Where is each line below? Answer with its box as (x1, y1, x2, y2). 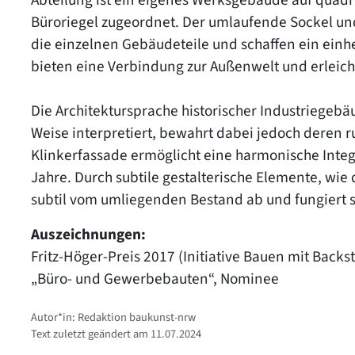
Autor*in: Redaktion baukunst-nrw (31, 308, 196, 326)
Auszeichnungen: (31, 223, 146, 246)
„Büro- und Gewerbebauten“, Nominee (31, 267, 279, 290)
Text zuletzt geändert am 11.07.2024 (31, 325, 201, 342)
